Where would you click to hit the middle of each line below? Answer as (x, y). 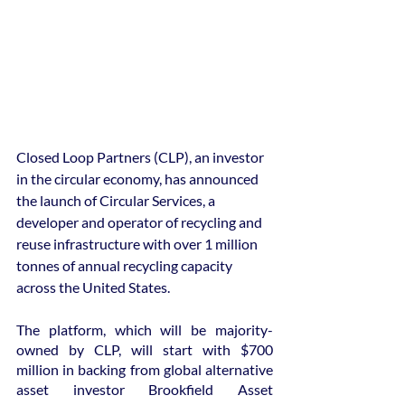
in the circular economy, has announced (139, 178)
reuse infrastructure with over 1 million (138, 243)
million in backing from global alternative (145, 369)
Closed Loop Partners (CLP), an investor (141, 156)
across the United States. (93, 287)
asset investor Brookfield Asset (145, 389)
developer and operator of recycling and (141, 221)
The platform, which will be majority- (145, 329)
